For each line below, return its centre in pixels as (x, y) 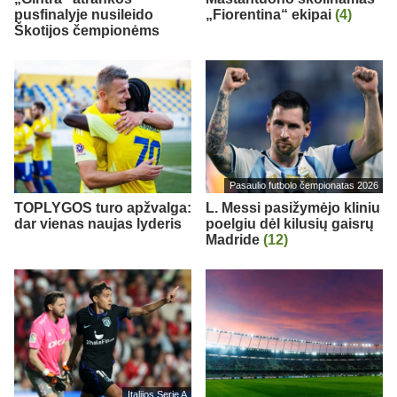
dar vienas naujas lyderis (98, 223)
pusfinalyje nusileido (84, 14)
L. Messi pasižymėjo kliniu (293, 207)
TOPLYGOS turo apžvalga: (103, 207)
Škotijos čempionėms (87, 30)
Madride (234, 239)
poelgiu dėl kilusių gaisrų (290, 223)
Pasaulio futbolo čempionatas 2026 (304, 186)
